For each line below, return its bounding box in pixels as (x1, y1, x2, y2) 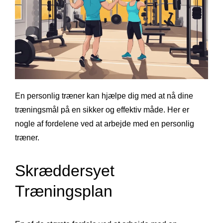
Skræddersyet (15, 162, 114, 180)
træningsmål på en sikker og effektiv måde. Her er (15, 106, 189, 114)
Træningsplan (15, 182, 112, 201)
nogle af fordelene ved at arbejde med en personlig (15, 119, 194, 128)
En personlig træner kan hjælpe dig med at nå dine (15, 92, 193, 101)
